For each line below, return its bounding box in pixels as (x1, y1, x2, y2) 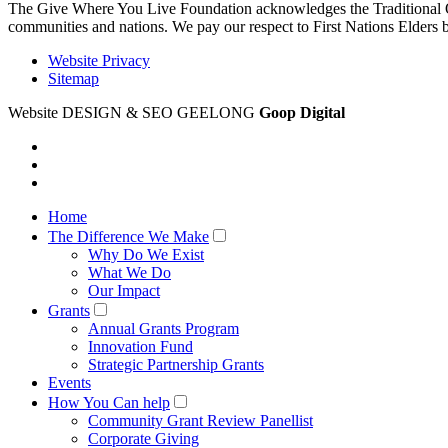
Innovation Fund (88, 337, 193, 355)
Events (48, 373, 91, 391)
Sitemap (48, 69, 99, 87)
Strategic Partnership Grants (88, 355, 264, 373)
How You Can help (48, 393, 170, 411)
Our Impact (88, 281, 160, 299)
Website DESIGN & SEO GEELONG (8, 103, 259, 121)
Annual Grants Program (88, 319, 239, 337)
